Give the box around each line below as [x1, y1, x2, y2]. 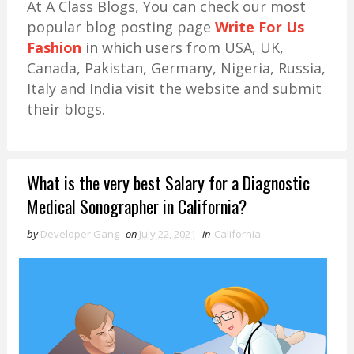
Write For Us [214, 17, 304, 36]
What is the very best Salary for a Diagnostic [26, 170, 310, 195]
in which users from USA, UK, [81, 38, 284, 57]
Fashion [26, 38, 81, 57]
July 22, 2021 [138, 227, 196, 241]
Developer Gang [40, 227, 119, 241]
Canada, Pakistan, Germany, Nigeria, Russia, [26, 58, 326, 77]
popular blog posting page [26, 17, 215, 36]
